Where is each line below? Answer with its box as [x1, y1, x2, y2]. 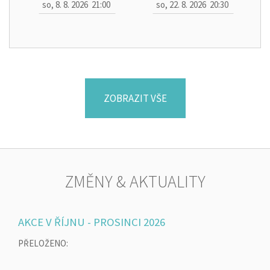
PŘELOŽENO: [18, 237, 68, 249]
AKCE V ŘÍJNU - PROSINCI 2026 [18, 215, 165, 229]
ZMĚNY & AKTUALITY [64, 170, 206, 192]
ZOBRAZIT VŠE [103, 91, 167, 105]
